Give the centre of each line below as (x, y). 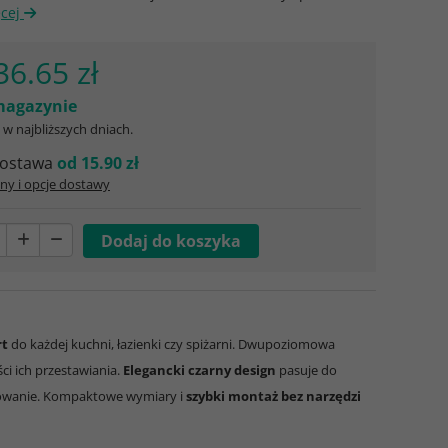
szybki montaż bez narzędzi (273, 396)
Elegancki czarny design (199, 370)
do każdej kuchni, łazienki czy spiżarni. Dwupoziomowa (171, 344)
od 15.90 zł (98, 163)
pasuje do (306, 370)
